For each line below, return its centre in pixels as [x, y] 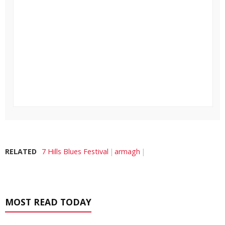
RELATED [21, 152]
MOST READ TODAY [48, 202]
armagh [127, 152]
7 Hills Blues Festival [75, 152]
